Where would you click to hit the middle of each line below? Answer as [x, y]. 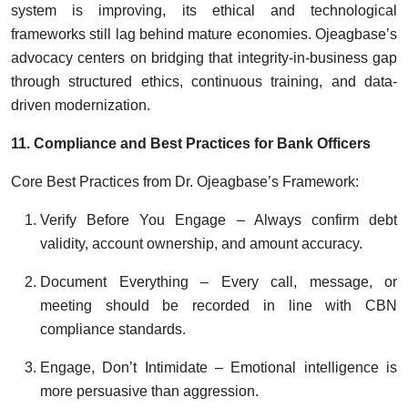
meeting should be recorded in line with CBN [219, 305]
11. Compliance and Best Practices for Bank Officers [191, 143]
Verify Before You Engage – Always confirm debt [219, 219]
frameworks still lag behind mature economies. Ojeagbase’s [204, 34]
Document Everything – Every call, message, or [219, 281]
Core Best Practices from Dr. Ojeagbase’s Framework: [185, 181]
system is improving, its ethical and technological [204, 10]
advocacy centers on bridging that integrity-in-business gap [204, 57]
